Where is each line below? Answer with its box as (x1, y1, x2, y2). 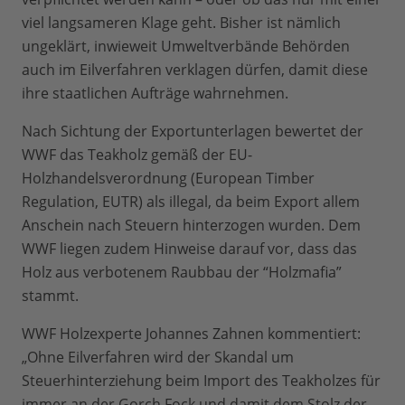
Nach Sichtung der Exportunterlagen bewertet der (22, 121, 363, 142)
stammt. (22, 286, 79, 306)
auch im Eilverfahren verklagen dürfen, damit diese (22, 60, 368, 80)
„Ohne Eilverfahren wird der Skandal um (22, 347, 294, 368)
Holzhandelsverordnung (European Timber (22, 168, 315, 189)
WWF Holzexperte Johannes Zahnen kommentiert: (22, 324, 361, 344)
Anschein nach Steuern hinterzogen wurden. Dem (22, 215, 361, 236)
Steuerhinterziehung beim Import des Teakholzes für (22, 371, 381, 391)
